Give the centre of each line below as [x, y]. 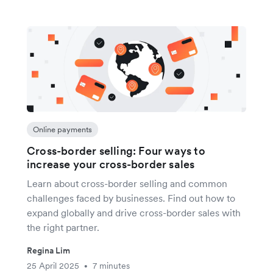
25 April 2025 [53, 266]
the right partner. [63, 228]
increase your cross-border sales [111, 165]
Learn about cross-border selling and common [127, 184]
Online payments [62, 130]
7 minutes [111, 266]
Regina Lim [48, 251]
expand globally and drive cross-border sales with [134, 213]
